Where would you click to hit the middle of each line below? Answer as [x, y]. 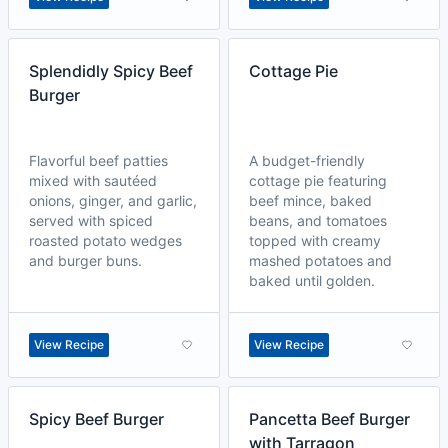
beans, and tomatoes [318, 220]
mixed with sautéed [93, 180]
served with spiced [91, 220]
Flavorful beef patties [98, 160]
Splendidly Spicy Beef [111, 71]
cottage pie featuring [318, 180]
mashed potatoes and [320, 260]
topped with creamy [315, 240]
